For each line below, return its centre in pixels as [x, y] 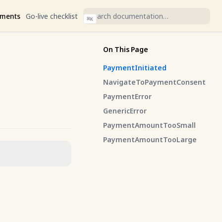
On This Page [126, 49]
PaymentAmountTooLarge [150, 139]
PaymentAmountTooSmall [149, 125]
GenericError [125, 111]
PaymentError [127, 96]
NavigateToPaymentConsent [154, 82]
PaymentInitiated [135, 68]
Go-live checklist [52, 16]
